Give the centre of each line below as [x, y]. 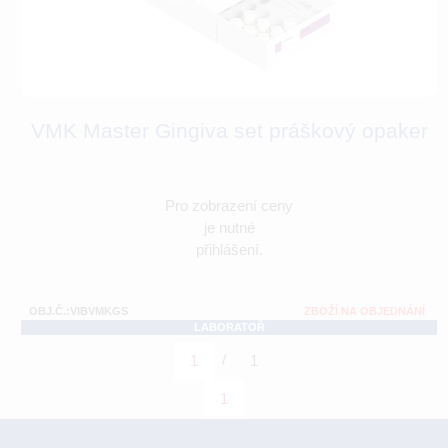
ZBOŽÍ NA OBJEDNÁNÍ [364, 311]
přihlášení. [229, 250]
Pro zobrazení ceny [229, 206]
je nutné [229, 228]
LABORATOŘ [229, 327]
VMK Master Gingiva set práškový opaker [229, 131]
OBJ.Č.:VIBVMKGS [78, 311]
